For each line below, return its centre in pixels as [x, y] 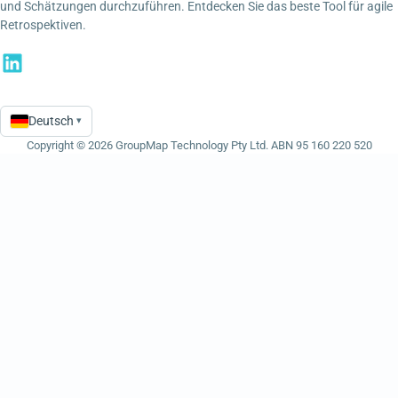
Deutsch [52, 120]
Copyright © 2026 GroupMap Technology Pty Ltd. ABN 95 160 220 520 [199, 146]
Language [38, 128]
